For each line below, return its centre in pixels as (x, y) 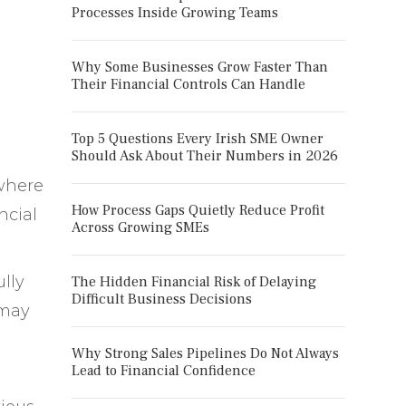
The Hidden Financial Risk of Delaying (193, 282)
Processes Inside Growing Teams (174, 13)
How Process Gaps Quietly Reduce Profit (198, 210)
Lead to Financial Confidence (163, 371)
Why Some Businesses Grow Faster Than (199, 67)
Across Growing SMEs (140, 227)
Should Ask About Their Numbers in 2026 (204, 156)
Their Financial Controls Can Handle (188, 84)
